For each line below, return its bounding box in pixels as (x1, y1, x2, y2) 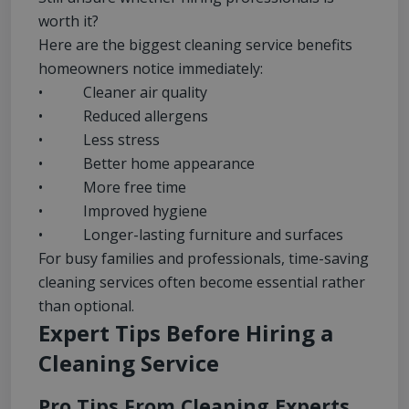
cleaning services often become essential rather (38, 272, 365, 293)
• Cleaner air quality (38, 82, 207, 103)
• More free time (38, 177, 186, 198)
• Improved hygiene (38, 201, 207, 222)
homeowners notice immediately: (38, 58, 263, 79)
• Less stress (38, 130, 160, 151)
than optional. (38, 296, 134, 317)
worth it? (38, 11, 99, 32)
